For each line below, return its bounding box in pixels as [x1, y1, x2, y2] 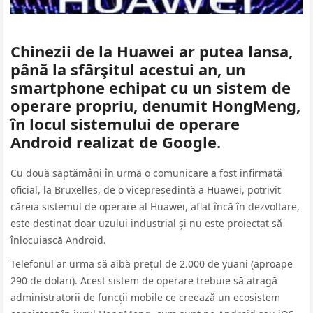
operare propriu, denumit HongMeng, [10, 95, 300, 116]
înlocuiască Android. [10, 233, 106, 247]
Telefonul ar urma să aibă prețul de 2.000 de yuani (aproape [10, 257, 293, 270]
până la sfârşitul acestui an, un [10, 59, 245, 80]
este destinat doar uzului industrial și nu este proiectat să [10, 217, 282, 230]
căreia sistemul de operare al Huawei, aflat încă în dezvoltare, [10, 200, 300, 213]
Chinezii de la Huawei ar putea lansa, [10, 41, 293, 61]
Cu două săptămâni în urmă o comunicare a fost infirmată [10, 166, 282, 180]
